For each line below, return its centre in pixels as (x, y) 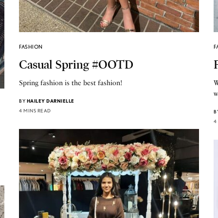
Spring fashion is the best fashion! (71, 83)
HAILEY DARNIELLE (50, 100)
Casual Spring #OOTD (76, 64)
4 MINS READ (35, 110)
